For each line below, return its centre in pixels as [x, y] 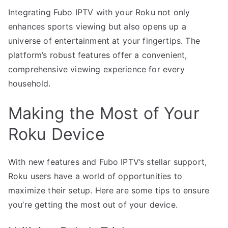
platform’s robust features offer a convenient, [98, 55]
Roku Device [56, 134]
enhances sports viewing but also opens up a [97, 26]
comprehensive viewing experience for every [96, 69]
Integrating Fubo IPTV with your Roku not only [99, 12]
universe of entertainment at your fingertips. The [104, 40]
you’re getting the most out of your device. [93, 204]
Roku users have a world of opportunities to [95, 176]
